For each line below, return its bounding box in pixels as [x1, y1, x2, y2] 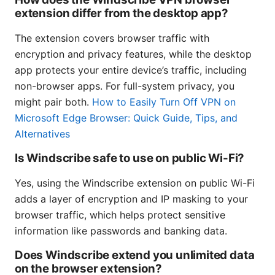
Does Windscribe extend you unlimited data [15, 248, 255, 263]
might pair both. [15, 96, 92, 109]
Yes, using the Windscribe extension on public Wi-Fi [15, 177, 255, 190]
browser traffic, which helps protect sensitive [15, 209, 225, 222]
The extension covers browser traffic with [15, 32, 209, 45]
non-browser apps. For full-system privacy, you [15, 80, 234, 93]
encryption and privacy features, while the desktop [15, 48, 252, 61]
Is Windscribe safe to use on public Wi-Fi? [15, 151, 245, 166]
